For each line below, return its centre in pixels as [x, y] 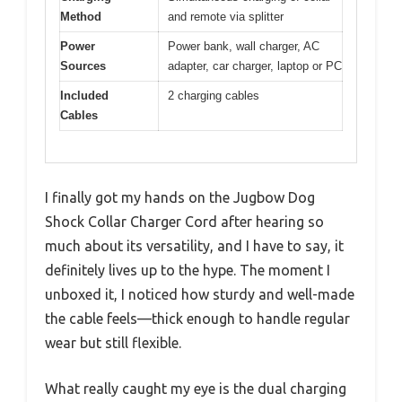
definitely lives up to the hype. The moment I [188, 270]
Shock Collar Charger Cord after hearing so [184, 221]
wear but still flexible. [113, 342]
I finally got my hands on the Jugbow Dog [180, 197]
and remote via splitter [226, 17]
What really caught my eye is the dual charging [196, 388]
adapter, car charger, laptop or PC [255, 66]
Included [84, 96]
